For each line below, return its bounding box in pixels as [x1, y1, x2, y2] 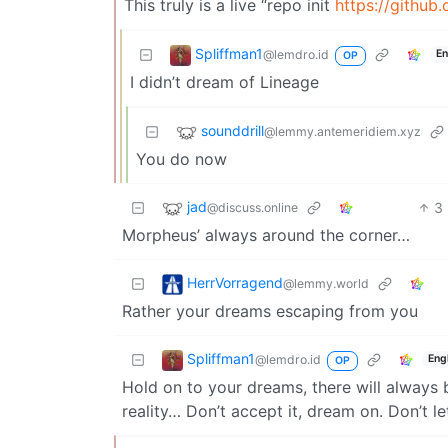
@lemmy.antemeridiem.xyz [264, 123, 421, 139]
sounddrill [201, 121, 264, 139]
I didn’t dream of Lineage [130, 71, 319, 92]
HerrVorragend [187, 273, 283, 291]
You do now [136, 148, 227, 169]
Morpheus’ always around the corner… [122, 224, 410, 245]
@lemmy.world [283, 275, 369, 291]
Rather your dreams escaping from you [122, 300, 418, 321]
